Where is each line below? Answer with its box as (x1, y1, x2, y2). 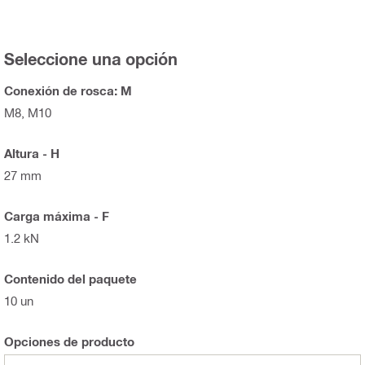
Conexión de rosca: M (4, 83, 132, 99)
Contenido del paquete (4, 271, 137, 287)
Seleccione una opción (4, 49, 178, 69)
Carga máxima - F (4, 209, 109, 224)
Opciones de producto (4, 334, 134, 350)
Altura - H (4, 146, 59, 161)
